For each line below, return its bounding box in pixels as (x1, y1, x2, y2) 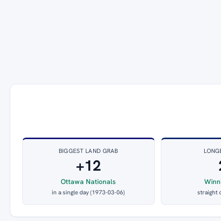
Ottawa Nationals (61, 177, 116, 186)
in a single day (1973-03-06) (52, 188, 125, 197)
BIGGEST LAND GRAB (58, 147, 118, 155)
